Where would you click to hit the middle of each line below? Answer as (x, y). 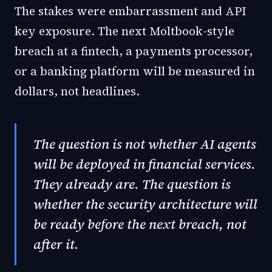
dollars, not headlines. (77, 91)
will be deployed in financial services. (144, 164)
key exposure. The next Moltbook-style (124, 31)
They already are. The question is (132, 184)
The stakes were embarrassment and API (130, 11)
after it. (56, 244)
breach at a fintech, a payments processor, (134, 51)
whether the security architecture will (145, 204)
